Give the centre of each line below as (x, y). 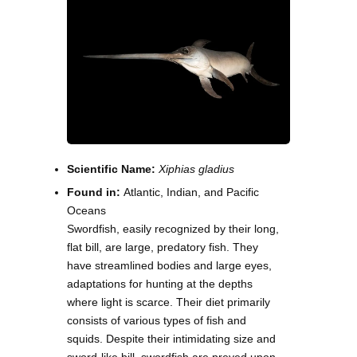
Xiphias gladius (196, 169)
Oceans (86, 210)
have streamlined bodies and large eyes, (169, 265)
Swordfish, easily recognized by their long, (173, 228)
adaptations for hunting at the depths (160, 283)
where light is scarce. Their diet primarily (169, 302)
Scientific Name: (111, 169)
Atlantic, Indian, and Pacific (191, 192)
